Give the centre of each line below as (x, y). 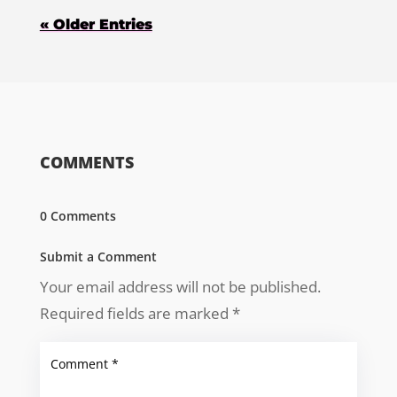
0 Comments (78, 216)
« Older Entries (96, 25)
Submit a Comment (98, 257)
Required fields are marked (136, 314)
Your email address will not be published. (180, 287)
